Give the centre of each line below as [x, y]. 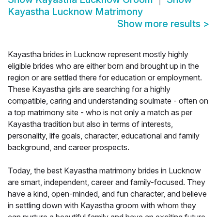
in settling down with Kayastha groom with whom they [102, 206]
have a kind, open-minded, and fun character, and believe [107, 194]
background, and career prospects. [69, 147]
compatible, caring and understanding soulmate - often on [108, 101]
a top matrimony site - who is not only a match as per [100, 113]
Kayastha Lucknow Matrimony [75, 12]
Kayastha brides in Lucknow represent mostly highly [98, 54]
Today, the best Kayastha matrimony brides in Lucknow [104, 171]
